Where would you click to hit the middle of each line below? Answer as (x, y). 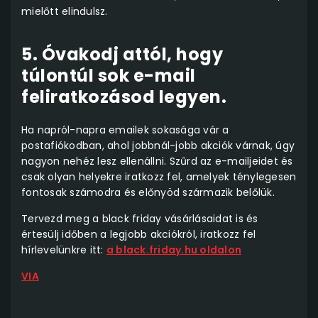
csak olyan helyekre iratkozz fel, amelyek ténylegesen (159, 177)
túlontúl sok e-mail (109, 76)
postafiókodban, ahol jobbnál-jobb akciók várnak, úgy (158, 146)
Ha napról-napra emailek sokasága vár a (125, 130)
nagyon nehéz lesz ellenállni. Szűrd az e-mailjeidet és (157, 161)
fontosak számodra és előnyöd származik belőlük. (148, 193)
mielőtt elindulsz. (65, 12)
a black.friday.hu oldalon (174, 250)
